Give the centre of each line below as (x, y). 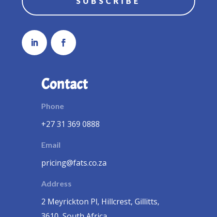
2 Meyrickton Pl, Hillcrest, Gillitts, (100, 202)
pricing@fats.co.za (74, 163)
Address (56, 184)
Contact (64, 85)
